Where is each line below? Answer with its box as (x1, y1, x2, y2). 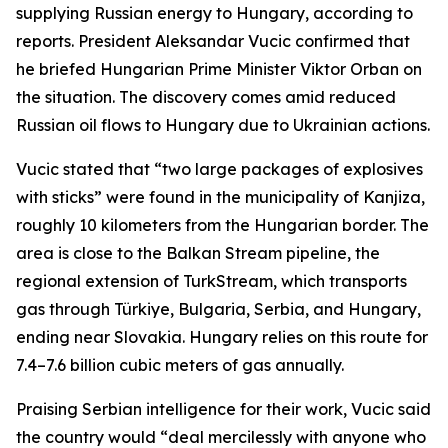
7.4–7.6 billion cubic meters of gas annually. (16, 355, 344, 375)
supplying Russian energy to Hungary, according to (16, 3, 413, 23)
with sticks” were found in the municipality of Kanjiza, (16, 187, 425, 207)
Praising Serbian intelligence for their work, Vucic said (16, 399, 431, 419)
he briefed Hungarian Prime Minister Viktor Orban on (16, 59, 422, 79)
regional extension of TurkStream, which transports (16, 271, 407, 291)
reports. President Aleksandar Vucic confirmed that (16, 31, 410, 51)
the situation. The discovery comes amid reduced (16, 87, 396, 107)
